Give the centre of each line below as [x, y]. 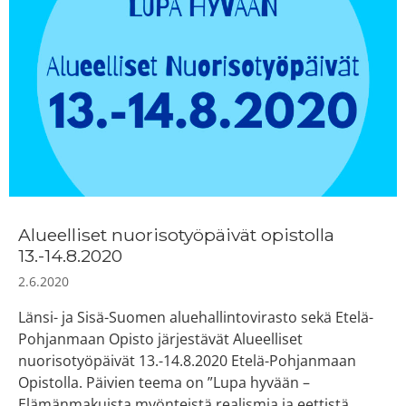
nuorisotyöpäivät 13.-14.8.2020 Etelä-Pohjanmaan [187, 361]
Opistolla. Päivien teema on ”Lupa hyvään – [164, 383]
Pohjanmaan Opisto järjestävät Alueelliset [160, 339]
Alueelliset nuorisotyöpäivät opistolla [176, 235]
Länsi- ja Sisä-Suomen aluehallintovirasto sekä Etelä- [196, 318]
